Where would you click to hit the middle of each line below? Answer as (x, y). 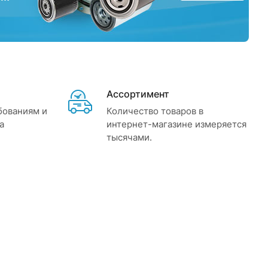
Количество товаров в (155, 111)
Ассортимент (138, 94)
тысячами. (129, 137)
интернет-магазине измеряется (176, 124)
